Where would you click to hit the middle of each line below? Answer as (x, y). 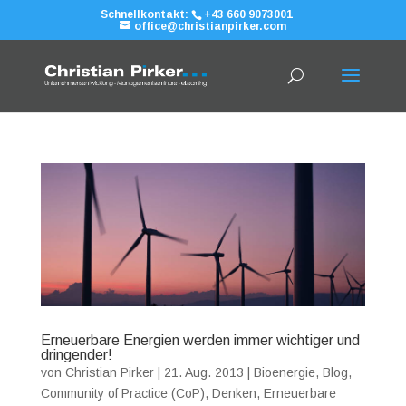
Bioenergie (284, 372)
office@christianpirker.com (210, 26)
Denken (234, 393)
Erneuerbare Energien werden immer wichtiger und (200, 340)
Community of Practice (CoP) (122, 393)
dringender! (76, 354)
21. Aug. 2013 (203, 372)
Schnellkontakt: (146, 14)
